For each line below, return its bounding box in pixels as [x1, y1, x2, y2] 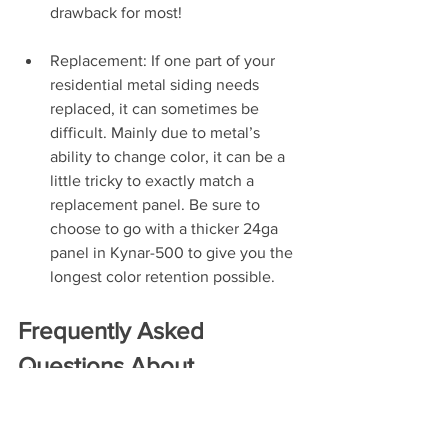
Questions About [18, 352, 200, 379]
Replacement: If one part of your [50, 52, 279, 69]
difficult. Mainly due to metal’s [50, 124, 264, 141]
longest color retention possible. [50, 268, 275, 285]
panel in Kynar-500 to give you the [50, 244, 297, 261]
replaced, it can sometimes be [50, 100, 263, 117]
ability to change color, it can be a [50, 148, 289, 165]
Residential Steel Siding [18, 387, 265, 414]
